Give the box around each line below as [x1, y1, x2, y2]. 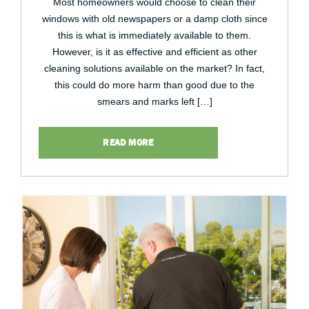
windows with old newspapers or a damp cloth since [41, 13, 268, 24]
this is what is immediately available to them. [58, 30, 251, 41]
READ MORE [103, 137, 154, 148]
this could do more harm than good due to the [54, 79, 255, 90]
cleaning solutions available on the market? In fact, [44, 63, 265, 74]
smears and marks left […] [97, 96, 212, 107]
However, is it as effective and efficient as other [52, 46, 257, 57]
